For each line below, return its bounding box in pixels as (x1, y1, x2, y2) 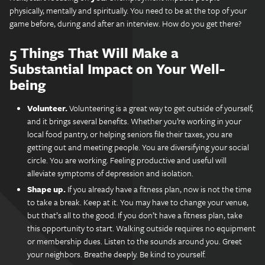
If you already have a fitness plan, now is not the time (66, 183, 251, 195)
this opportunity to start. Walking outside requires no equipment (27, 222, 256, 234)
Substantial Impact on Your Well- (9, 59, 225, 79)
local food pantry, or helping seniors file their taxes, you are (27, 128, 232, 140)
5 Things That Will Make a (9, 43, 179, 63)
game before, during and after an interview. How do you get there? (9, 17, 241, 30)
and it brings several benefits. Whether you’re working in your (27, 115, 241, 127)
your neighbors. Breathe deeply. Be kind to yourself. (27, 248, 206, 260)
